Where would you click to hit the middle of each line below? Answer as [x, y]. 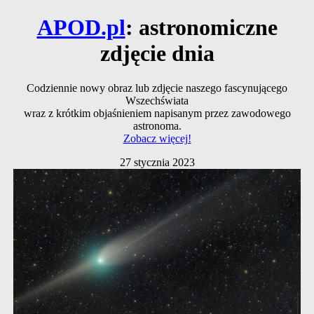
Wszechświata [157, 100]
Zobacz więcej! [157, 138]
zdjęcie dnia [157, 54]
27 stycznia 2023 [157, 162]
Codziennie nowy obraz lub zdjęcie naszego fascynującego [157, 88]
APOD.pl [81, 28]
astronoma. [157, 125]
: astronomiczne [201, 28]
